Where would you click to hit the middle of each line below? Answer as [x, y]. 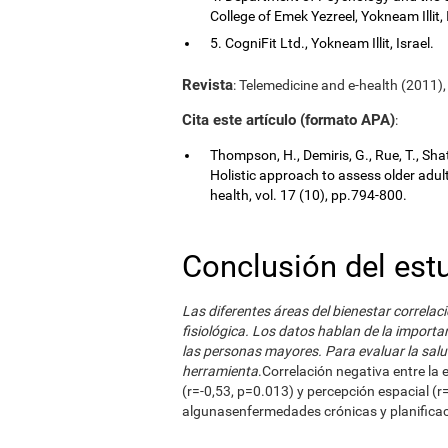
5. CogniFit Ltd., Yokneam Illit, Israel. [322, 42]
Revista [207, 84]
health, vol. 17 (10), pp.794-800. [308, 194]
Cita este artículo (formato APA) [288, 119]
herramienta [220, 370]
